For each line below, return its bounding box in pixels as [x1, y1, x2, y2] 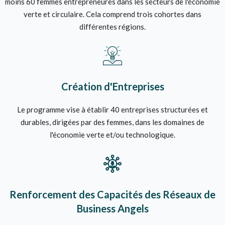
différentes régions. [79, 22, 146, 31]
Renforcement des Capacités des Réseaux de [10, 188, 215, 200]
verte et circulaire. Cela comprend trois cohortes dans [24, 9, 201, 19]
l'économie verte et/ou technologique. [50, 130, 175, 139]
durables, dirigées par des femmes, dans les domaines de [21, 117, 204, 127]
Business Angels [76, 202, 149, 214]
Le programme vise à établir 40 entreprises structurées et [17, 104, 208, 114]
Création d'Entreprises [61, 80, 164, 92]
